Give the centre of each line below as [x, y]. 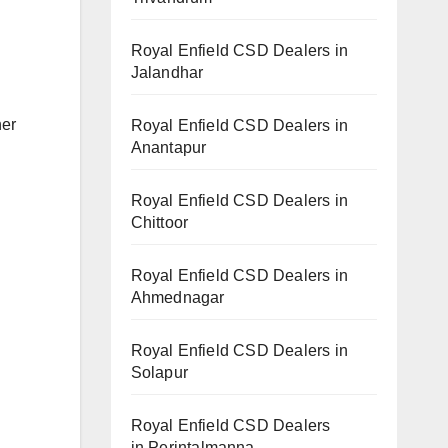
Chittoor [159, 222]
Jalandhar [167, 72]
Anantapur [168, 147]
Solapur [159, 372]
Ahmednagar [177, 297]
